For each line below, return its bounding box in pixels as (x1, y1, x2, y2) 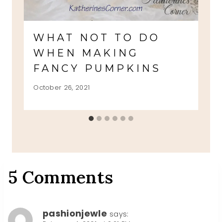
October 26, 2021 (33, 83, 90, 92)
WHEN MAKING (33, 47, 139, 59)
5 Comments (8, 166, 113, 189)
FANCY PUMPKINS (33, 62, 162, 75)
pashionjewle (43, 207, 107, 220)
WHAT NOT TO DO (33, 32, 161, 44)
